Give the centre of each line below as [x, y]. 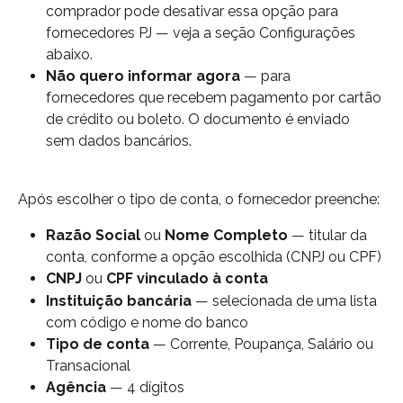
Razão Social [93, 236]
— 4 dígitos [145, 387]
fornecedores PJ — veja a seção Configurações [202, 33]
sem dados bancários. [119, 141]
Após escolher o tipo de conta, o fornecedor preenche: [199, 199]
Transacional [88, 365]
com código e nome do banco [147, 322]
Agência [76, 387]
